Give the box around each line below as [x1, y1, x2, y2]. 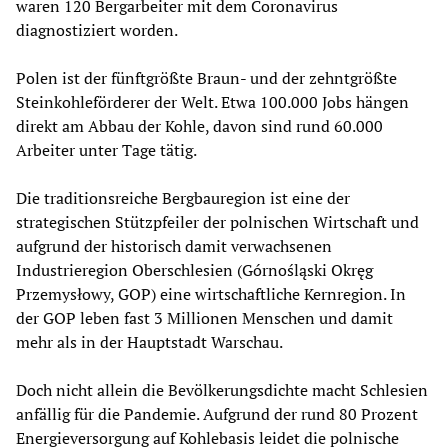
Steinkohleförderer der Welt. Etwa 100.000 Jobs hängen [16, 90, 409, 113]
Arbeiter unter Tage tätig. [16, 138, 197, 161]
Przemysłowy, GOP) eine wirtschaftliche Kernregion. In [16, 282, 406, 305]
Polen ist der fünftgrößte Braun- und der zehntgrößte [16, 66, 397, 89]
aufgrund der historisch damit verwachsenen [16, 234, 332, 257]
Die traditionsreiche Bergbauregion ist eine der [16, 186, 350, 209]
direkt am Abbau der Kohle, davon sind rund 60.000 [16, 114, 383, 137]
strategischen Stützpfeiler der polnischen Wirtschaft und [16, 210, 419, 233]
